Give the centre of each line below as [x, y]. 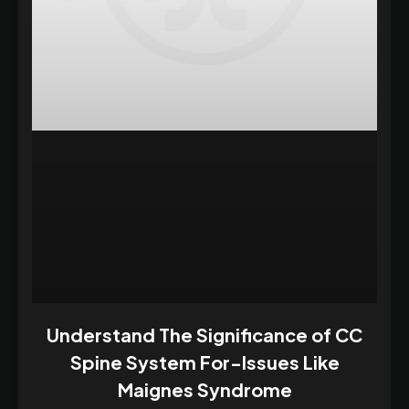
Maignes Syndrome [204, 389]
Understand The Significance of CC [204, 334]
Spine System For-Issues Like [204, 362]
